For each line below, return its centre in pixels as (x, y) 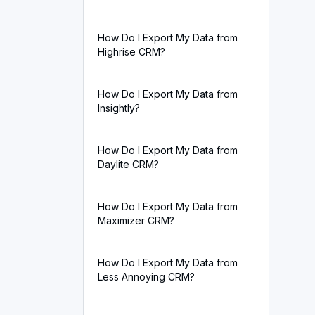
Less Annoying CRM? (146, 277)
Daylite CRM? (128, 164)
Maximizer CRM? (136, 220)
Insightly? (119, 108)
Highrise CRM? (131, 52)
